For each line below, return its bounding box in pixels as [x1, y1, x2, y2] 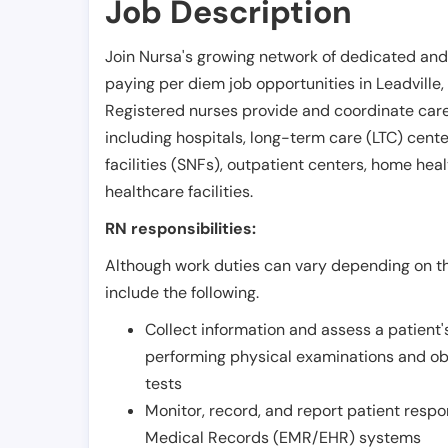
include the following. [105, 282, 259, 304]
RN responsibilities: [105, 218, 256, 240]
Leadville [376, 73, 441, 95]
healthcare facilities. [105, 181, 253, 203]
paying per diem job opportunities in [105, 73, 376, 95]
